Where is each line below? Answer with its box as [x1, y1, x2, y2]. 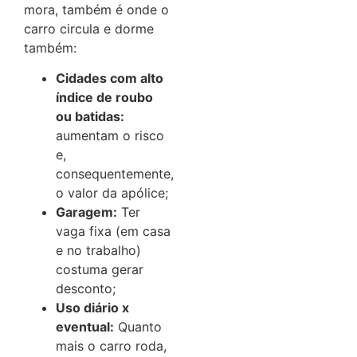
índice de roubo [56, 89, 153, 106]
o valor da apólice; [56, 185, 168, 202]
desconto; [56, 280, 116, 297]
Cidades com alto [56, 70, 163, 87]
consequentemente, [56, 166, 174, 182]
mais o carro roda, [56, 338, 167, 355]
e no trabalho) [56, 242, 141, 259]
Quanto [114, 319, 162, 335]
